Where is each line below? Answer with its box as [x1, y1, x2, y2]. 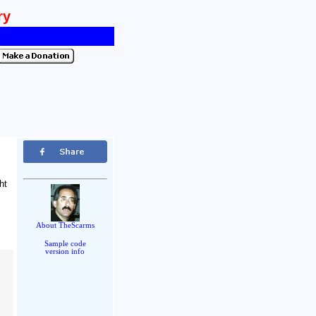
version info [45, 248, 85, 256]
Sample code [44, 240, 86, 248]
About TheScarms [35, 221, 95, 230]
